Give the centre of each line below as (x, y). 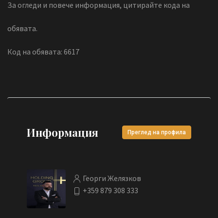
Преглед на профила (157, 132)
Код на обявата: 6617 (43, 51)
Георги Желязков (112, 178)
